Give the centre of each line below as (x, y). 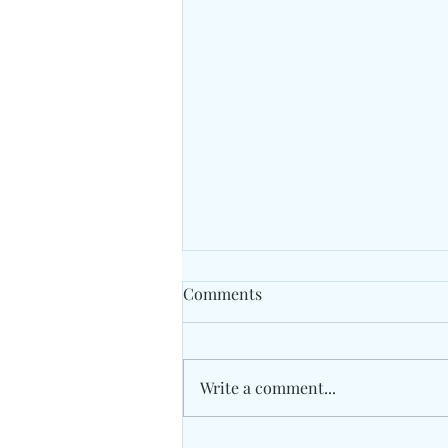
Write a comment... (268, 388)
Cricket (236, 363)
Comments (222, 294)
